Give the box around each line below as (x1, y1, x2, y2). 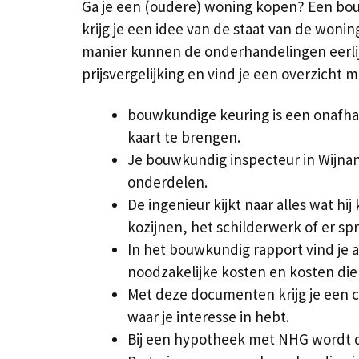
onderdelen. (127, 171, 208, 192)
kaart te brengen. (127, 127, 240, 147)
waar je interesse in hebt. (127, 306, 289, 326)
